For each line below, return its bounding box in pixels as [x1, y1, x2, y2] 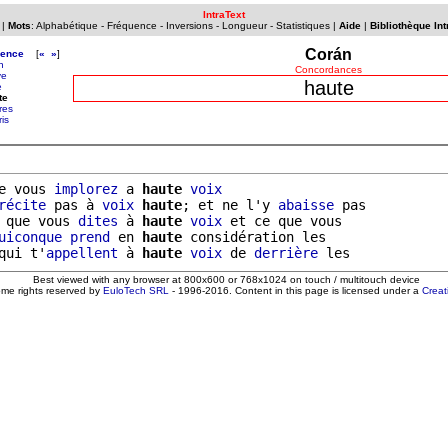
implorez [54, 181, 118, 197]
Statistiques [276, 20, 330, 31]
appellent [46, 245, 118, 261]
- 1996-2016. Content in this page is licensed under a [169, 285, 422, 296]
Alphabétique [36, 20, 98, 31]
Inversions [166, 20, 213, 31]
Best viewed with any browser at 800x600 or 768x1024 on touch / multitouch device [32, 274, 420, 285]
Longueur [222, 20, 267, 31]
